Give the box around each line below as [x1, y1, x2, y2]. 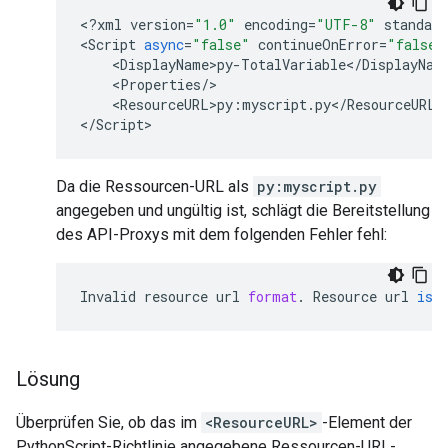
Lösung [16, 367, 80, 392]
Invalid [80, 287, 136, 307]
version [130, 15, 186, 35]
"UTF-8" [316, 15, 376, 35]
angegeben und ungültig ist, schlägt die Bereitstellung [56, 201, 430, 221]
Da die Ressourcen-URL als [56, 177, 253, 197]
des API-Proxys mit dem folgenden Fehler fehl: [56, 225, 387, 245]
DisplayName [120, 55, 209, 75]
